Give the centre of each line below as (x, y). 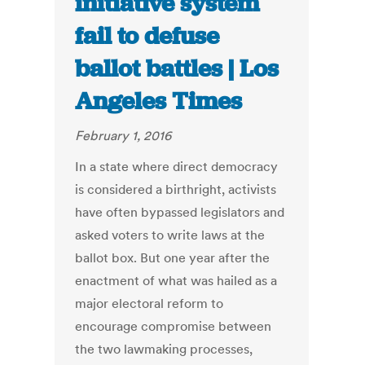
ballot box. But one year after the (173, 258)
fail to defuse (147, 36)
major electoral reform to (150, 303)
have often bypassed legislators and (180, 212)
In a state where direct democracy (177, 167)
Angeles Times (159, 101)
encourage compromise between (174, 326)
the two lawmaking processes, (164, 349)
